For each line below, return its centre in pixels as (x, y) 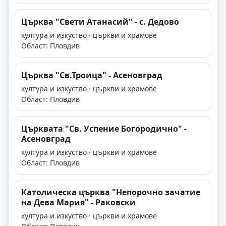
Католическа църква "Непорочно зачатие (111, 192)
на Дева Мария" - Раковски (78, 203)
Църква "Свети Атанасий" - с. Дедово (100, 22)
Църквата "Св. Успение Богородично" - (104, 129)
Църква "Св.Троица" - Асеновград (92, 75)
